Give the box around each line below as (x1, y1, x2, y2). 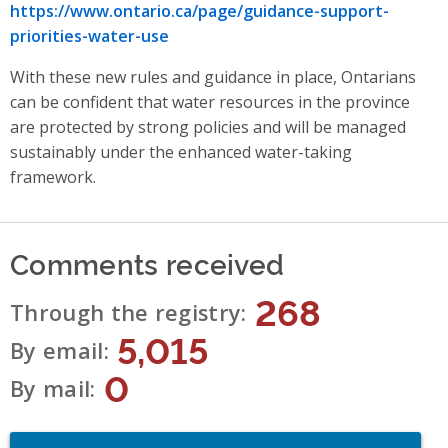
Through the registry (10, 298, 242, 328)
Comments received (10, 243, 285, 283)
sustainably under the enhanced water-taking (10, 141, 352, 164)
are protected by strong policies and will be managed (10, 116, 406, 139)
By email (10, 336, 104, 366)
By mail (10, 374, 91, 404)
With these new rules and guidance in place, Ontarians (10, 66, 416, 89)
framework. (10, 166, 96, 189)
